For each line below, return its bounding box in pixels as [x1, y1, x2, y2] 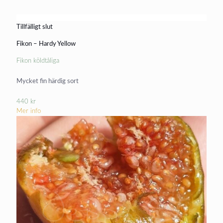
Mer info [16, 108, 41, 114]
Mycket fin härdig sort [16, 78, 79, 85]
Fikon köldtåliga [16, 58, 59, 65]
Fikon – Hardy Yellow [16, 41, 76, 48]
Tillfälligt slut [16, 24, 53, 31]
